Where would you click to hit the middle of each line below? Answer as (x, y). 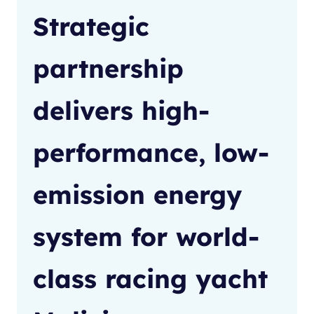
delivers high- (121, 111)
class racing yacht (150, 279)
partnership (108, 69)
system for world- (146, 237)
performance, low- (151, 153)
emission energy (137, 195)
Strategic (91, 27)
